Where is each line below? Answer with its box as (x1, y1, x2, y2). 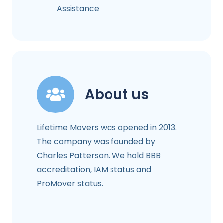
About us (85, 84, 149, 104)
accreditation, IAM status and (37, 163, 151, 175)
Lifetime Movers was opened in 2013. (37, 121, 177, 133)
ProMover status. (37, 177, 103, 189)
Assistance (57, 2, 99, 14)
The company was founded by (37, 135, 155, 147)
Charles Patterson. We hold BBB (37, 149, 161, 161)
